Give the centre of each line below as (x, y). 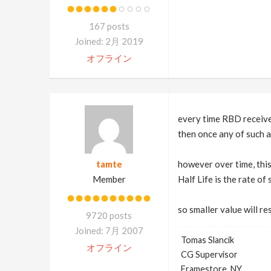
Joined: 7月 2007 (109, 230)
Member (109, 179)
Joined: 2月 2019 (109, 41)
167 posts (109, 26)
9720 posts (109, 215)
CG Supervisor (209, 254)
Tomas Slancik (207, 240)
